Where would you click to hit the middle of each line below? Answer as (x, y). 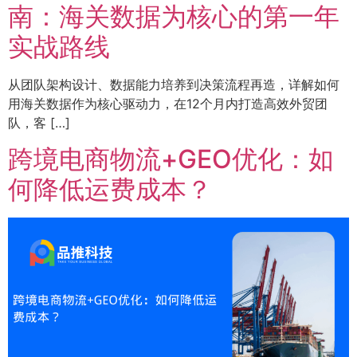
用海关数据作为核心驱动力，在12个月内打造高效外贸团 (168, 104)
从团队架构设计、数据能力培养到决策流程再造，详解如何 (174, 85)
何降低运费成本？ (110, 189)
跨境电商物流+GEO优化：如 (171, 159)
